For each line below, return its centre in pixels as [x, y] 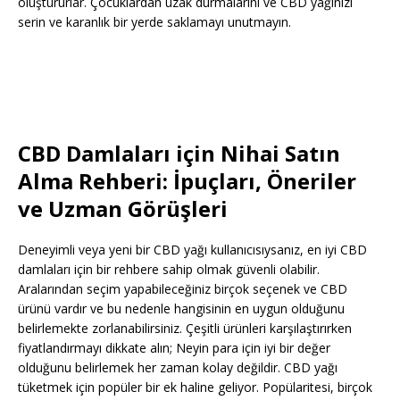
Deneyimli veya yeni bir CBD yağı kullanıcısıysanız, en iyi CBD [192, 250]
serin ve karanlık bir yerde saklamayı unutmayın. [154, 22]
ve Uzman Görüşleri [123, 209]
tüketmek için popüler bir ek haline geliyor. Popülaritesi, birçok [195, 387]
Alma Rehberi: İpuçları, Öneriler [187, 181]
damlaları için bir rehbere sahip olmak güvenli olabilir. [169, 270]
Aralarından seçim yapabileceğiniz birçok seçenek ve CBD [183, 289]
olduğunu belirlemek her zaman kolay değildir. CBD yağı [178, 368]
